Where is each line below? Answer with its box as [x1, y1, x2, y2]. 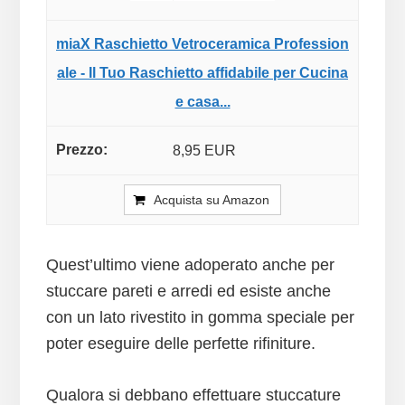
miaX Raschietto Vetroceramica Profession [56, 36, 349, 52]
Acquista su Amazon [154, 192, 269, 207]
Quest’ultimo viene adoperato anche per [45, 255, 334, 274]
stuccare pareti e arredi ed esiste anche [45, 281, 331, 300]
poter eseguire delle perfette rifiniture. [45, 334, 316, 353]
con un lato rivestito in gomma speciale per [45, 307, 354, 326]
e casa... [174, 94, 231, 110]
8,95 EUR [172, 142, 236, 158]
